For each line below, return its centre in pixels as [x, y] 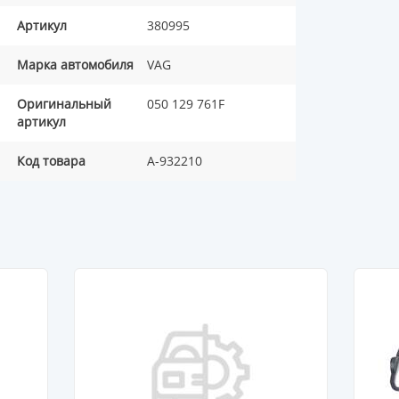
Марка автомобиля [75, 65]
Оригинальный [64, 104]
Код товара [51, 161]
